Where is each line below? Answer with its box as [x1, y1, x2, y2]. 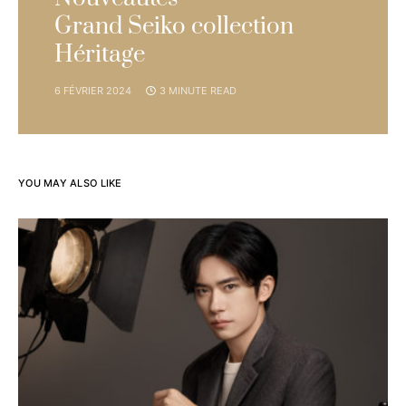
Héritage [54, 40, 145, 71]
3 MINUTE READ [159, 84, 237, 98]
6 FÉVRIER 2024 [54, 84, 131, 98]
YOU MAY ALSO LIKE [18, 177, 122, 190]
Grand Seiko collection [54, 12, 294, 43]
